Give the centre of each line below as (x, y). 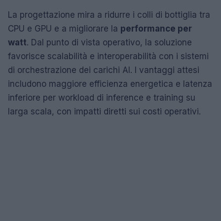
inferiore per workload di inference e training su (102, 97)
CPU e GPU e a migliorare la (64, 28)
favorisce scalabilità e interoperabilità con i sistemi (108, 56)
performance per (156, 28)
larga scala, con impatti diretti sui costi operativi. (104, 111)
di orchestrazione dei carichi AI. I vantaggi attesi (104, 70)
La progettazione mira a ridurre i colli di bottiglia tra (109, 15)
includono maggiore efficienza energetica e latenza (110, 84)
